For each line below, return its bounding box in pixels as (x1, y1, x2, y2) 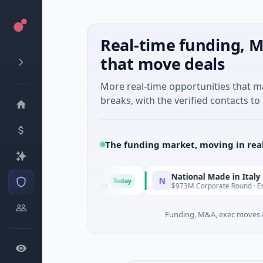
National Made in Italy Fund (137, 171, 249, 182)
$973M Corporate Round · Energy (137, 180, 246, 191)
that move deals (100, 53, 225, 75)
